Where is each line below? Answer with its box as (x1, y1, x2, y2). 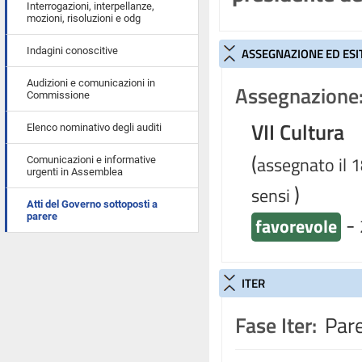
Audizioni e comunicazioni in (27, 77, 155, 89)
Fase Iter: (235, 309, 317, 341)
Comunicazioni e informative (27, 154, 156, 166)
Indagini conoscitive (27, 44, 118, 57)
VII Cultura (251, 116, 344, 148)
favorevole (255, 213, 337, 240)
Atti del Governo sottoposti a (27, 198, 158, 210)
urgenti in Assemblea (27, 166, 123, 178)
